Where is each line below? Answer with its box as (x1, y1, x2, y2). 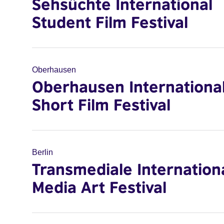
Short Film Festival (32, 95, 170, 114)
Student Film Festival (32, 12, 188, 31)
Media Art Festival (32, 177, 166, 196)
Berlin (32, 148, 53, 156)
